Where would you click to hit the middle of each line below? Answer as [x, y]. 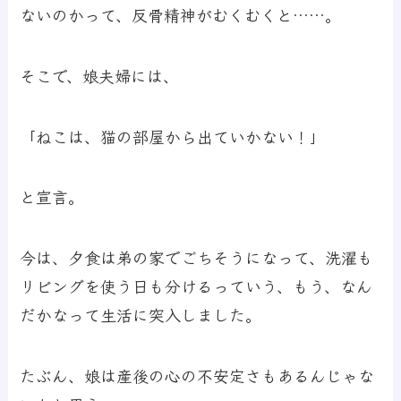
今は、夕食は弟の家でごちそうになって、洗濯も [197, 257]
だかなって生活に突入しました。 [141, 315]
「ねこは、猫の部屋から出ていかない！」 [173, 136]
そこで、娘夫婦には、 [100, 75]
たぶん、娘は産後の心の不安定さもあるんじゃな [197, 375]
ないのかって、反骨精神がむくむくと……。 [181, 14]
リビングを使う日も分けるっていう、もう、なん [196, 286]
